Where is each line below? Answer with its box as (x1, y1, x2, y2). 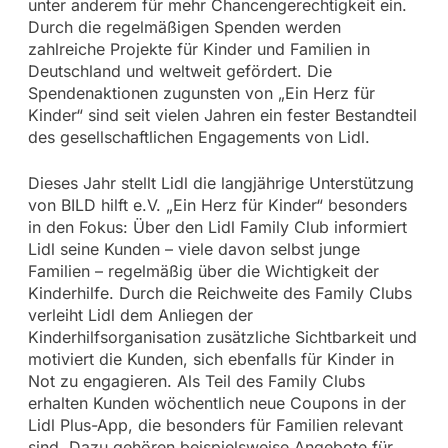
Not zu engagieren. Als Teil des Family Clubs (27, 370, 365, 391)
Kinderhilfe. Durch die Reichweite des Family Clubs (27, 282, 412, 303)
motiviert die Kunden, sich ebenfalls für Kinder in (27, 348, 394, 369)
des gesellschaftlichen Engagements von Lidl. (27, 126, 370, 147)
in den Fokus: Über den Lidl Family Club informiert (27, 216, 407, 237)
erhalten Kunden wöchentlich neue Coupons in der (27, 392, 406, 413)
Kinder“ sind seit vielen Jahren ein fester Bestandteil (27, 104, 417, 125)
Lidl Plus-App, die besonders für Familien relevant (27, 414, 403, 435)
